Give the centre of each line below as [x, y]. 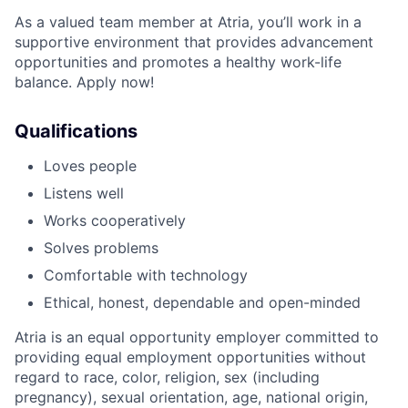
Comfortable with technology [146, 275]
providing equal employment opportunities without [190, 357]
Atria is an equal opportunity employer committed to [197, 337]
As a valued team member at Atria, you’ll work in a [188, 22]
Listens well [84, 194]
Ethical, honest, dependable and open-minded [202, 303]
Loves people [90, 166]
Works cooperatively [115, 221]
